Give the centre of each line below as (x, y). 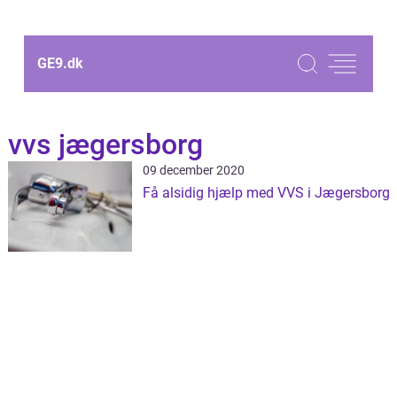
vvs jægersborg (105, 144)
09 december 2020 (193, 170)
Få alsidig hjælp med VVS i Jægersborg (266, 193)
